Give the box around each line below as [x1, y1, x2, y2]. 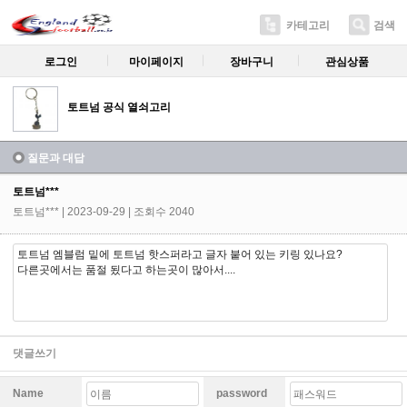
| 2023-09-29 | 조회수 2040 [62, 205, 194, 218]
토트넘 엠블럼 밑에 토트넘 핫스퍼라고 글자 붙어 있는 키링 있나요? [17, 248, 342, 261]
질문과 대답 [27, 152, 84, 164]
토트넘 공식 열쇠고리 [67, 101, 171, 114]
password [216, 387, 267, 400]
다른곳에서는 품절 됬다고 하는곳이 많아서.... [17, 263, 235, 276]
